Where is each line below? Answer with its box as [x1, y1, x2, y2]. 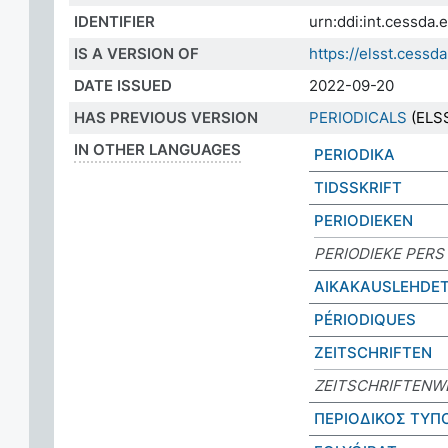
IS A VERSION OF [74, 44, 199, 63]
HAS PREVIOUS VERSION [74, 108, 258, 127]
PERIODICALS [309, 108, 407, 127]
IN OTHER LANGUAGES [74, 140, 241, 159]
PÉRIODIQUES [314, 310, 416, 329]
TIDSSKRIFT [314, 178, 402, 197]
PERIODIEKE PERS [314, 244, 444, 263]
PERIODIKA [314, 145, 395, 164]
